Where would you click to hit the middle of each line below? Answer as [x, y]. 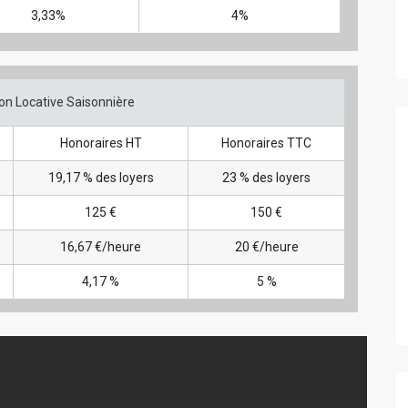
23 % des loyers [266, 178]
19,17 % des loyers [101, 178]
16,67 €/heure [101, 247]
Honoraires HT [101, 143]
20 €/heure [266, 247]
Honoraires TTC [266, 143]
